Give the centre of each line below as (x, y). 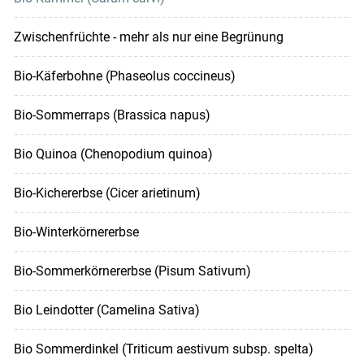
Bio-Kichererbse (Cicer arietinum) (107, 193)
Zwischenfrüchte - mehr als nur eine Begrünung (148, 37)
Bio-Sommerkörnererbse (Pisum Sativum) (132, 271)
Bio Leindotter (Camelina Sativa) (106, 310)
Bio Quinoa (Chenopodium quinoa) (113, 154)
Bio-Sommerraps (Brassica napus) (112, 115)
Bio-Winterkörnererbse (76, 232)
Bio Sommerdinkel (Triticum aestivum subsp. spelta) (163, 349)
